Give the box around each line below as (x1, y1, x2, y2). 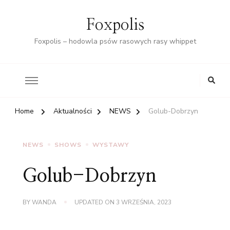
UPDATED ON (74, 198, 116, 206)
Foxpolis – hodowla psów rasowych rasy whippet (34, 36, 196, 46)
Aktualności (53, 106, 92, 116)
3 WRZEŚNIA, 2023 (116, 198, 171, 206)
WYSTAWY (92, 140, 129, 149)
